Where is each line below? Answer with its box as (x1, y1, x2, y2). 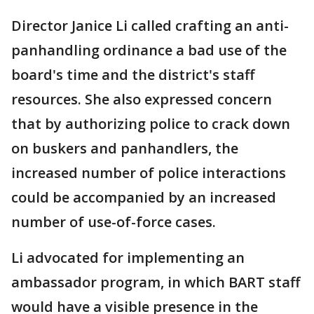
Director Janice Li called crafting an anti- (11, 16, 289, 36)
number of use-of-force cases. (11, 212, 216, 232)
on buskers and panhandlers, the (11, 139, 238, 158)
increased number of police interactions (11, 163, 286, 183)
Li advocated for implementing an (11, 248, 245, 268)
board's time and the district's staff (11, 65, 254, 85)
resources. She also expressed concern (11, 90, 272, 109)
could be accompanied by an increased (11, 188, 276, 207)
